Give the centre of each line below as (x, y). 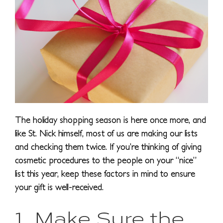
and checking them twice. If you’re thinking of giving (108, 146)
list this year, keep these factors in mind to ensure (105, 173)
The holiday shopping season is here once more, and (111, 119)
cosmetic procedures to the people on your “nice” (106, 160)
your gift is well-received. (59, 187)
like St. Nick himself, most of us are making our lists (106, 133)
